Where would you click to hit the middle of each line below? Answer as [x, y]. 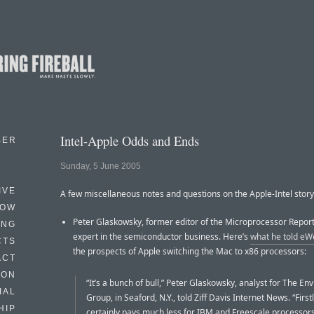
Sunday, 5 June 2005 [101, 166]
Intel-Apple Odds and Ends [130, 141]
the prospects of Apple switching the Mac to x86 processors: [190, 252]
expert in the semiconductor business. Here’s [162, 237]
